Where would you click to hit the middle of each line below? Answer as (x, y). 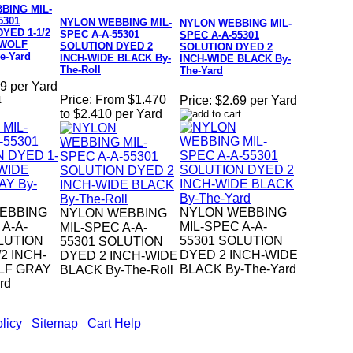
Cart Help (114, 323)
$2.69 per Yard (256, 101)
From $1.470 (131, 100)
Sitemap (54, 323)
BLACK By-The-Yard (238, 269)
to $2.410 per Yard (111, 114)
